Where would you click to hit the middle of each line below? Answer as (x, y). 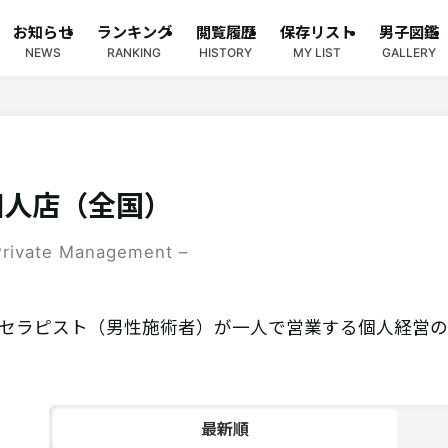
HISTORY (226, 52)
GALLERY (408, 52)
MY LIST (317, 52)
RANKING (134, 52)
